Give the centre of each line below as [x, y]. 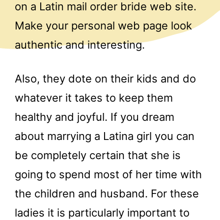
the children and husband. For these [107, 194]
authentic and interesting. [80, 44]
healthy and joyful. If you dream [95, 117]
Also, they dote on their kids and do [105, 79]
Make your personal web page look [103, 25]
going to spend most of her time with [108, 175]
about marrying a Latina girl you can [105, 136]
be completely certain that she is [98, 155]
